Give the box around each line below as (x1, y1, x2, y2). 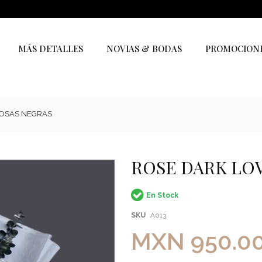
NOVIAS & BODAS (106, 43, 182, 54)
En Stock (146, 191, 178, 199)
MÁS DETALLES (18, 43, 83, 54)
